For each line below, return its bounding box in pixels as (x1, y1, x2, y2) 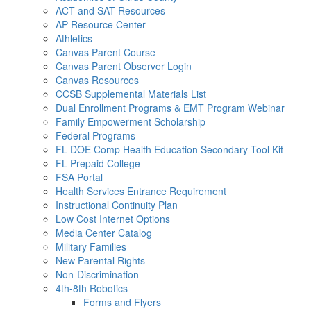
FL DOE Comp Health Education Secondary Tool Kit (56, 142, 283, 156)
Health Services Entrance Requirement (56, 184, 226, 198)
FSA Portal (56, 170, 103, 184)
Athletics (56, 31, 92, 45)
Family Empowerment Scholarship (56, 115, 205, 128)
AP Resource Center (56, 17, 146, 31)
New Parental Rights (56, 253, 145, 267)
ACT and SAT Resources (56, 3, 165, 17)
